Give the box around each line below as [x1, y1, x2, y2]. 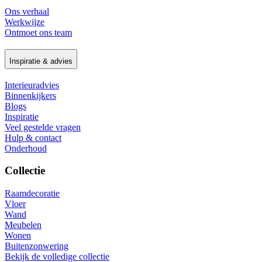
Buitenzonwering [5, 241, 68, 251]
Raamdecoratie [5, 188, 60, 199]
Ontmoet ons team [5, 27, 72, 38]
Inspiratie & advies [9, 57, 73, 66]
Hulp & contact [5, 132, 61, 143]
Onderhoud [5, 143, 47, 153]
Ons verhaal [5, 6, 49, 17]
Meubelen [5, 220, 42, 230]
